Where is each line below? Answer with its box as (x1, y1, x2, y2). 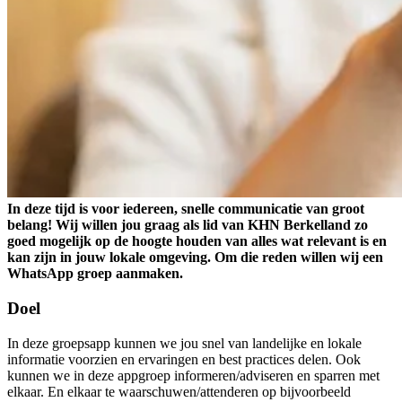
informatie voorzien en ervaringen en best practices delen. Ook (7, 351, 361, 367)
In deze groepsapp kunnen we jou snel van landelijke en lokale (7, 335, 362, 351)
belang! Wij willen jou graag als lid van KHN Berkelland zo (7, 217, 368, 233)
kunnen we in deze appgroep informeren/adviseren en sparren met (7, 367, 380, 383)
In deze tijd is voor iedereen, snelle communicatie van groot (7, 201, 364, 217)
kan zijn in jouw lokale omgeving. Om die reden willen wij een (7, 249, 383, 266)
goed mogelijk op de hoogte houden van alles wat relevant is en (7, 233, 387, 249)
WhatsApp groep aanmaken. (7, 266, 183, 282)
